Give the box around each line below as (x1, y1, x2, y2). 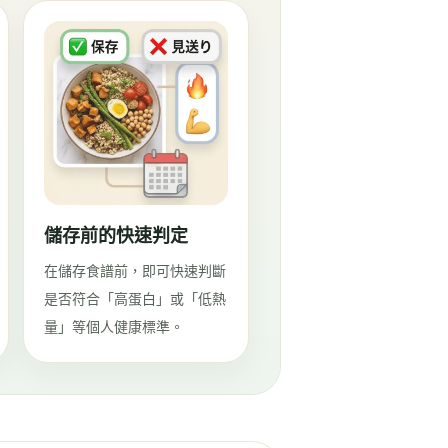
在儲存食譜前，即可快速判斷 (44, 261, 226, 280)
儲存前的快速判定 (44, 223, 188, 247)
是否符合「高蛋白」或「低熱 (44, 289, 226, 308)
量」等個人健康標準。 (44, 317, 184, 336)
